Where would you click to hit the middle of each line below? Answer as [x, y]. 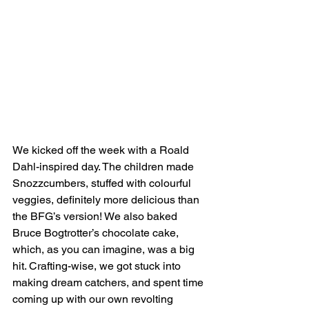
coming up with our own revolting [94, 299]
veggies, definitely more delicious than [107, 200]
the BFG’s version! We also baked [96, 217]
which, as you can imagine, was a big [105, 250]
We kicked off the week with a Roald [102, 150]
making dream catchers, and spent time [109, 283]
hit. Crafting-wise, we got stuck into [98, 266]
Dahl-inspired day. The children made [104, 167]
